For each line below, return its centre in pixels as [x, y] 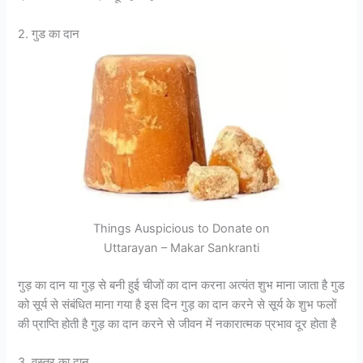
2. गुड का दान [49, 34]
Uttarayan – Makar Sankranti [181, 248]
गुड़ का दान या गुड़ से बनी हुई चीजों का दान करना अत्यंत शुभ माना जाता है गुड [181, 286]
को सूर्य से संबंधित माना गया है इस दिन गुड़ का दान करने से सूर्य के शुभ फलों [177, 305]
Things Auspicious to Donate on [181, 229]
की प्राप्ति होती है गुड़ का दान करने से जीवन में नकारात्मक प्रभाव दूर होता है [177, 325]
